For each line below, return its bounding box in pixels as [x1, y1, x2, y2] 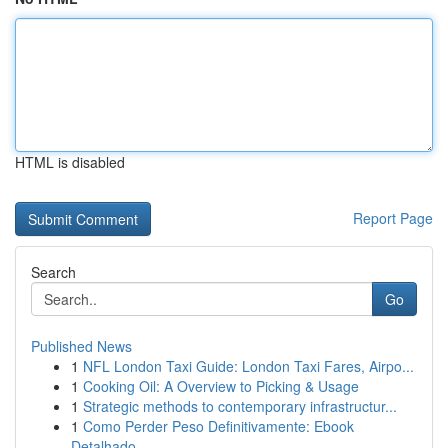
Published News [31, 336, 132, 356]
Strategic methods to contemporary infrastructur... [83, 396, 397, 416]
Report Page [353, 208, 433, 228]
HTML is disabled [15, 152, 125, 172]
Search [31, 262, 76, 282]
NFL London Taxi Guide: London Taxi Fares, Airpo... [83, 356, 414, 376]
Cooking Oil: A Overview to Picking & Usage [83, 376, 359, 396]
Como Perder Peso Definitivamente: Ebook [83, 416, 354, 436]
